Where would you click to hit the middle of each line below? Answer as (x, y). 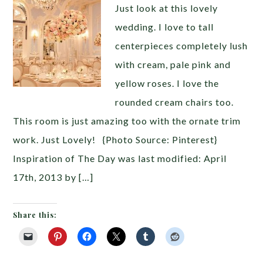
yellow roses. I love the (167, 83)
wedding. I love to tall (165, 27)
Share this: (35, 215)
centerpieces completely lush (182, 45)
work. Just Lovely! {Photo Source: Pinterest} (115, 139)
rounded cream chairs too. (175, 102)
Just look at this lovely (167, 8)
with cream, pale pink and (173, 64)
